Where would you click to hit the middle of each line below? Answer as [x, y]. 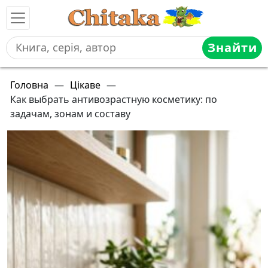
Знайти [232, 48]
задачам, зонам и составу [70, 114]
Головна [29, 85]
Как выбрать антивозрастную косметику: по [114, 99]
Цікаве [85, 85]
